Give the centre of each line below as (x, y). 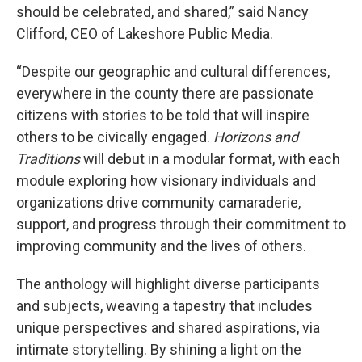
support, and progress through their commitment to (181, 225)
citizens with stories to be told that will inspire (163, 116)
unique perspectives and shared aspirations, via (168, 328)
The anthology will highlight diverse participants (168, 284)
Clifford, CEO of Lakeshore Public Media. (145, 34)
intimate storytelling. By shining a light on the (159, 350)
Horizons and (256, 137)
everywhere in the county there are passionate (165, 94)
